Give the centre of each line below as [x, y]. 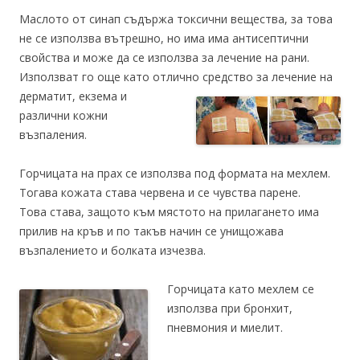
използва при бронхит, [230, 308]
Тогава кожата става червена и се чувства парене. [160, 192]
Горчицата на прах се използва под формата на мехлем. [175, 173]
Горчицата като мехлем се [241, 289]
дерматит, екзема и [73, 96]
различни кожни [63, 115]
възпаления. [53, 135]
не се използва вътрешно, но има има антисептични [164, 38]
